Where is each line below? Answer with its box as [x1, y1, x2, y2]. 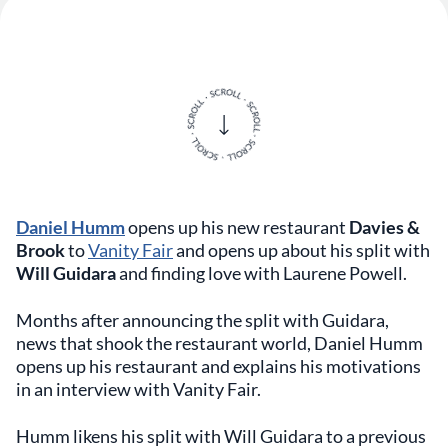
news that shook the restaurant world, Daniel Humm [16, 332, 423, 354]
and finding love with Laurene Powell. [116, 262, 407, 284]
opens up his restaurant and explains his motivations [16, 355, 421, 377]
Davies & [349, 216, 420, 238]
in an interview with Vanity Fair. [16, 378, 261, 400]
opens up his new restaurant [125, 216, 349, 238]
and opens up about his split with [173, 239, 430, 261]
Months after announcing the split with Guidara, [16, 309, 389, 331]
